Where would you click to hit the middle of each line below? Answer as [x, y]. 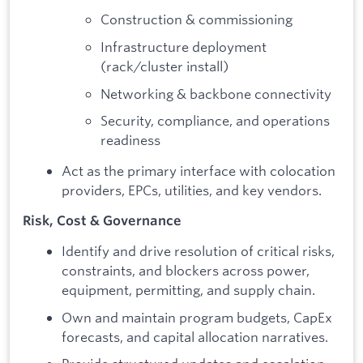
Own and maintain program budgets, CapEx [197, 317]
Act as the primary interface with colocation [199, 170]
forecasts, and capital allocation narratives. [195, 336]
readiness [130, 140]
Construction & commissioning [196, 19]
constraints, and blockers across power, [186, 271]
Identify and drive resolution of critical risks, [198, 251]
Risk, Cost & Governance [102, 221]
